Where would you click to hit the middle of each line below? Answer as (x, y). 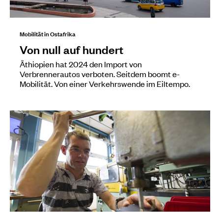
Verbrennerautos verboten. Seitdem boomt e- (100, 73)
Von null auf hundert (71, 49)
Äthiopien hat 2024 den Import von (81, 64)
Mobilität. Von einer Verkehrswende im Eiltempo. (105, 83)
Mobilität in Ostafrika (48, 33)
